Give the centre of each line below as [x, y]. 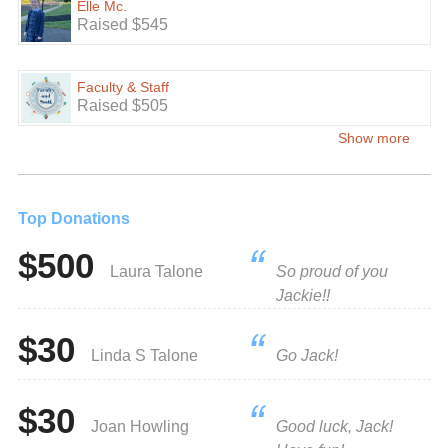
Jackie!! [302, 295]
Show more [373, 138]
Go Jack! [306, 355]
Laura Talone [156, 271]
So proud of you [331, 271]
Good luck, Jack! [334, 426]
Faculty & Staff [122, 87]
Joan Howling [139, 426]
